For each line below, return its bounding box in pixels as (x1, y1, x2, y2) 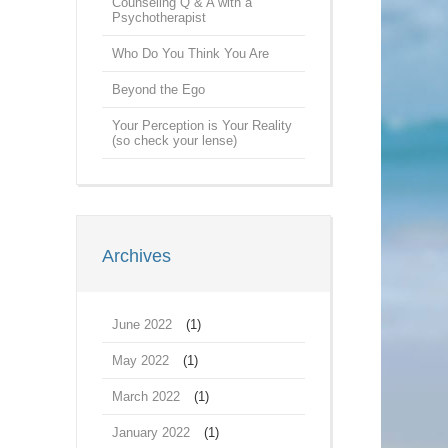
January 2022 (112, 425, 190, 440)
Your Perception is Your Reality (112, 118, 292, 133)
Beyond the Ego (112, 82, 205, 97)
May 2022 (112, 353, 169, 368)
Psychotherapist (112, 10, 206, 25)
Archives (102, 246, 171, 266)
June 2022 (112, 317, 172, 332)
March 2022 (112, 389, 180, 404)
